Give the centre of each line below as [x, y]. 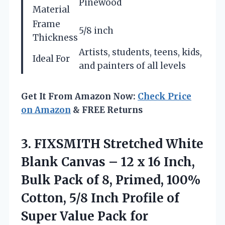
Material [51, 9]
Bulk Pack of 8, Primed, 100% [111, 180]
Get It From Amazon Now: [79, 96]
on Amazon [46, 110]
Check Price [164, 96]
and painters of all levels [132, 66]
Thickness [55, 37]
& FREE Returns [107, 110]
